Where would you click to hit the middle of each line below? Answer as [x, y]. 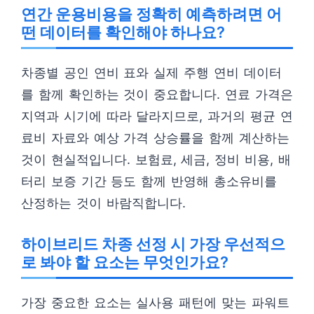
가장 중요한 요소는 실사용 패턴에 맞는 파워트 [155, 302]
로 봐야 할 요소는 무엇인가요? [125, 262]
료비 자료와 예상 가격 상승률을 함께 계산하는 [155, 138]
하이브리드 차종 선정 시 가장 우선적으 [153, 244]
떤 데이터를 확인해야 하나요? [123, 32]
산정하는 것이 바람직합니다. [103, 203]
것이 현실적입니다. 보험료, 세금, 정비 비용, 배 [156, 159]
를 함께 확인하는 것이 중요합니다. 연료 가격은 [157, 94]
